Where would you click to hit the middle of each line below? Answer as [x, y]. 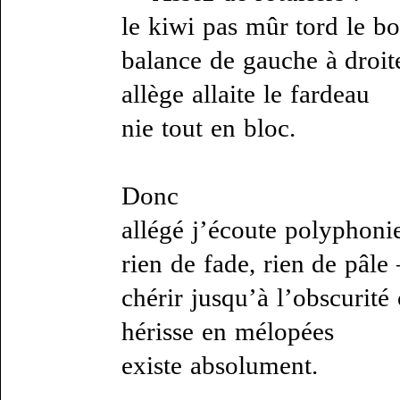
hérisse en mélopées [228, 331]
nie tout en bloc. [208, 128]
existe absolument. [220, 365]
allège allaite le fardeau [246, 94]
